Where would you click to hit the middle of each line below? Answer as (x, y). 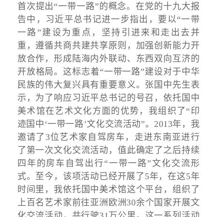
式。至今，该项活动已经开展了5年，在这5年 (108, 177)
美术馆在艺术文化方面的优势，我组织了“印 (108, 111)
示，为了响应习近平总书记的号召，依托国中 (108, 98)
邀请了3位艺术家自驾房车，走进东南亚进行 (108, 137)
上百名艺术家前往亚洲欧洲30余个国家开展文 (108, 203)
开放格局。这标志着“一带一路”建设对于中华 (108, 72)
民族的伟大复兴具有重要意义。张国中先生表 (108, 85)
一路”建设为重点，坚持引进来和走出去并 (108, 33)
